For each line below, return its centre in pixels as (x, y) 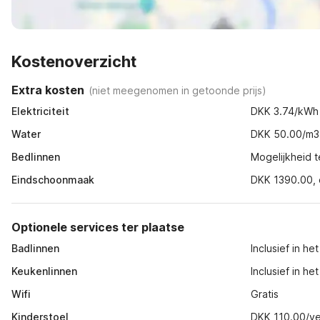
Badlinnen (35, 248)
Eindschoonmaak (53, 180)
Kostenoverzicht (74, 61)
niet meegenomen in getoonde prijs (177, 90)
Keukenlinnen (44, 271)
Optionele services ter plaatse (98, 227)
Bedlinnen (36, 157)
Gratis (265, 294)
